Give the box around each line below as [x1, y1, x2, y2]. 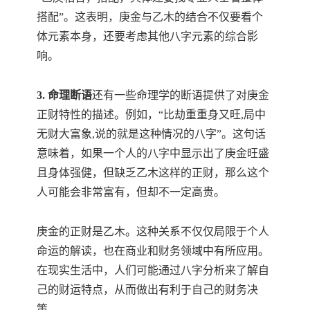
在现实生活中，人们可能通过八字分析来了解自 [37, 264, 269, 276]
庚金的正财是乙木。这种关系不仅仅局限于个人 [37, 225, 269, 237]
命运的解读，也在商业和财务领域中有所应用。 [37, 244, 269, 257]
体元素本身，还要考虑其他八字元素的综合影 [37, 30, 258, 42]
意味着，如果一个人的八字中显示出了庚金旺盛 [37, 147, 269, 159]
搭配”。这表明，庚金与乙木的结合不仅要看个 [37, 10, 263, 23]
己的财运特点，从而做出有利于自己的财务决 [37, 283, 258, 295]
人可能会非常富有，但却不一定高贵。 [37, 185, 225, 198]
